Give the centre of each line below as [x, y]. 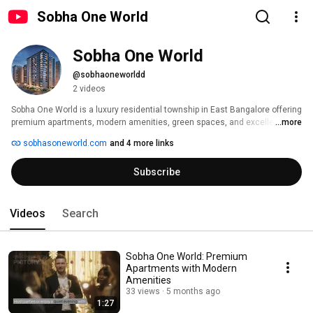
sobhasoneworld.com [64, 143]
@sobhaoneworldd [109, 75]
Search [80, 213]
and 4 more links [142, 143]
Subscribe [156, 172]
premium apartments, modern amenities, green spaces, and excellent [146, 122]
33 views [143, 291]
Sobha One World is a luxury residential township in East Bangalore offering [156, 110]
